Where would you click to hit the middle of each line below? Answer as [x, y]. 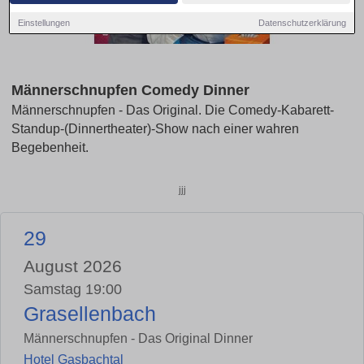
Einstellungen [44, 22]
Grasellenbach [90, 314]
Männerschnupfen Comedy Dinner [130, 91]
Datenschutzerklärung [302, 22]
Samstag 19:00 [73, 289]
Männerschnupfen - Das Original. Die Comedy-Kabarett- [173, 110]
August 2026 [73, 266]
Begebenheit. [50, 148]
